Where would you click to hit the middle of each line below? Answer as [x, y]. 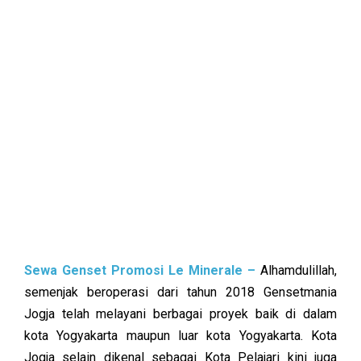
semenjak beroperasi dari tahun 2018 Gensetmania [180, 292]
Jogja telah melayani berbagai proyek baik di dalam [180, 314]
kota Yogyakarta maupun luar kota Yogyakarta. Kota [180, 336]
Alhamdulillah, [299, 270]
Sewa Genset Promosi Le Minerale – [142, 270]
